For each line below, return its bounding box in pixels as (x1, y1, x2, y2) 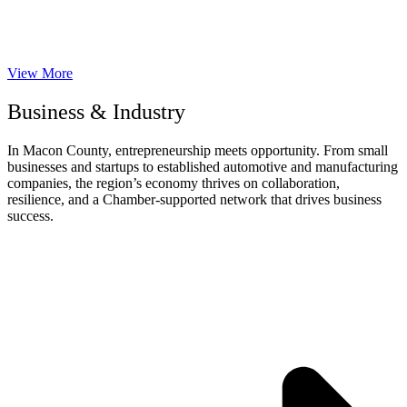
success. (7, 208, 54, 224)
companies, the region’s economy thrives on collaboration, (7, 175, 340, 192)
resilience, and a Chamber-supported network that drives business (7, 192, 382, 208)
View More (7, 65, 73, 82)
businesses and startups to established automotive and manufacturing (7, 159, 398, 175)
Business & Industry (7, 100, 185, 124)
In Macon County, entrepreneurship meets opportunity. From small (7, 143, 388, 159)
